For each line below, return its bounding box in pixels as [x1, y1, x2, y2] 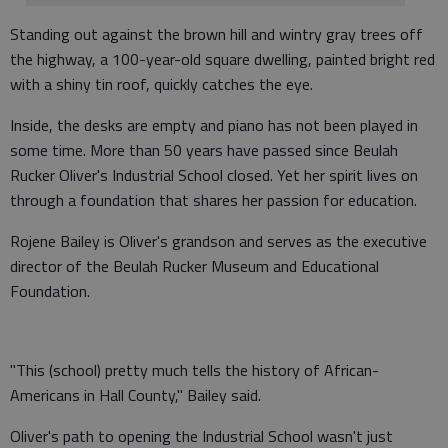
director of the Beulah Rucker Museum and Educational [10, 254, 379, 278]
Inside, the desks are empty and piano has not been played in [10, 113, 418, 137]
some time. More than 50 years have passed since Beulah [10, 138, 398, 162]
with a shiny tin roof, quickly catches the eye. [10, 72, 313, 96]
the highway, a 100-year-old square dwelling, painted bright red [10, 47, 435, 71]
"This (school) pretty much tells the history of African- [10, 358, 379, 382]
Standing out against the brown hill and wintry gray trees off [10, 22, 423, 46]
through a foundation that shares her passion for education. [10, 188, 417, 212]
